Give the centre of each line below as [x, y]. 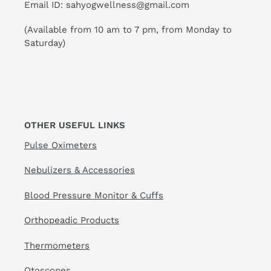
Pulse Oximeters [60, 145]
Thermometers [57, 245]
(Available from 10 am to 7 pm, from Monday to [128, 30]
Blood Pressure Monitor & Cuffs [94, 195]
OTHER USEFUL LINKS [75, 126]
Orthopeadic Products [72, 220]
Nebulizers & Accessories [80, 170]
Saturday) [45, 43]
